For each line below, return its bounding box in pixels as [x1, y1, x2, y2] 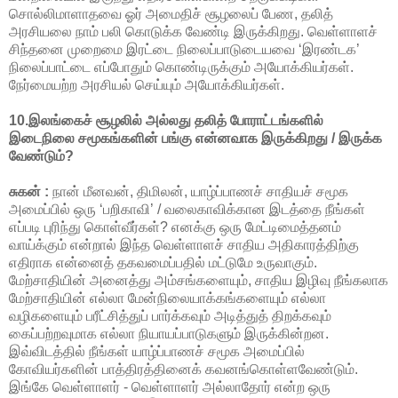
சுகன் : [9, 183, 49, 199]
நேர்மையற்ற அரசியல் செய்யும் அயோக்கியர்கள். [9, 76, 284, 92]
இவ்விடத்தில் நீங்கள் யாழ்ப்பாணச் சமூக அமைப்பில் [9, 343, 305, 359]
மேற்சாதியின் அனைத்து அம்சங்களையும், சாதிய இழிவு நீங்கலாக [9, 272, 388, 288]
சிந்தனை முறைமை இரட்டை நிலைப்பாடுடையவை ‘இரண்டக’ [9, 41, 360, 57]
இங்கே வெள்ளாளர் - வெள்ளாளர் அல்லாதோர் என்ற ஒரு [9, 378, 330, 394]
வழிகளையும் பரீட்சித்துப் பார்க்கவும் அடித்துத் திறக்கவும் [9, 307, 331, 323]
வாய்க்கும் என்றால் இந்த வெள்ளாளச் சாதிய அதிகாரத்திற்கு [9, 236, 359, 252]
